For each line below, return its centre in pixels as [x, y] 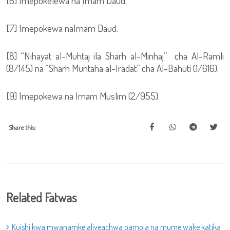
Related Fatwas [41, 197]
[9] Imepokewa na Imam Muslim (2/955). [83, 96]
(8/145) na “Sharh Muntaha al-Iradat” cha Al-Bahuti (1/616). [112, 68]
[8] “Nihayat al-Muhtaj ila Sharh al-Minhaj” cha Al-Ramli [115, 56]
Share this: [22, 127]
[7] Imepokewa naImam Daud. [62, 28]
